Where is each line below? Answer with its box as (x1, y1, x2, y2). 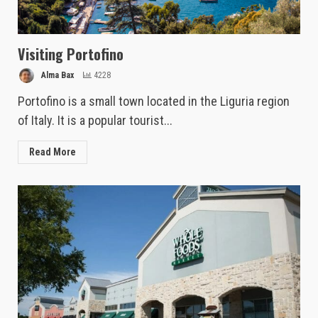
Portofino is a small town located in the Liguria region (18, 94, 290, 109)
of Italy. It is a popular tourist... (18, 113, 172, 128)
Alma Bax (39, 70, 74, 81)
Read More (29, 146, 76, 158)
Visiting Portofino (18, 43, 124, 65)
